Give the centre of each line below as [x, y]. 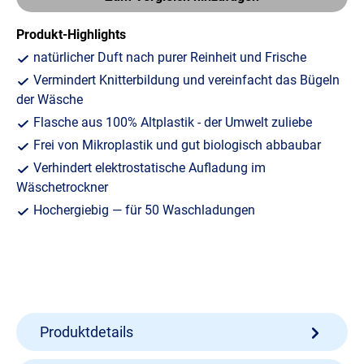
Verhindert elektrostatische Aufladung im [147, 168]
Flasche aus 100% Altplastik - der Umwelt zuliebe [171, 123]
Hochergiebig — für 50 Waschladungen [142, 210]
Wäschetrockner [62, 188]
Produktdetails [87, 332]
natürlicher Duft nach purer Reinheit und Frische [168, 58]
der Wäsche [50, 100]
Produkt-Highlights [71, 35]
